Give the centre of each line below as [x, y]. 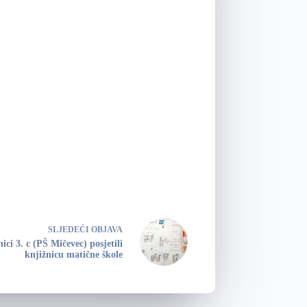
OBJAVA [107, 230]
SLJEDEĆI [69, 230]
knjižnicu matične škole [73, 255]
